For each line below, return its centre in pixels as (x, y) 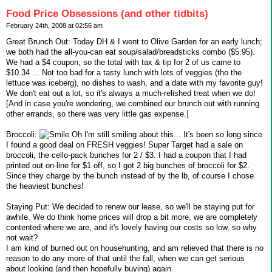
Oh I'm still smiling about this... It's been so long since (166, 135)
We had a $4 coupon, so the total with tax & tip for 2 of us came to (123, 63)
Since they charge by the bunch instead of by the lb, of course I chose (130, 176)
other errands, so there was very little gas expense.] (97, 114)
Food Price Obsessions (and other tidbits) (107, 13)
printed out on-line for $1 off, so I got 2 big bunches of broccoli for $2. (128, 166)
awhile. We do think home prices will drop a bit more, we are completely (132, 217)
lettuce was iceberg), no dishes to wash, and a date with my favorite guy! (134, 83)
